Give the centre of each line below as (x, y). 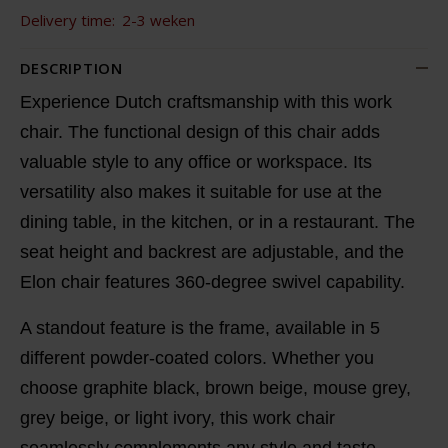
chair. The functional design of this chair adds (199, 131)
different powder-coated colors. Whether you (196, 357)
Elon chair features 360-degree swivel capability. (212, 281)
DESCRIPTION (71, 67)
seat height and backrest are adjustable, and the (211, 251)
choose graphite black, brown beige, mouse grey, (215, 387)
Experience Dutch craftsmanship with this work (205, 101)
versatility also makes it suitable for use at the (200, 191)
